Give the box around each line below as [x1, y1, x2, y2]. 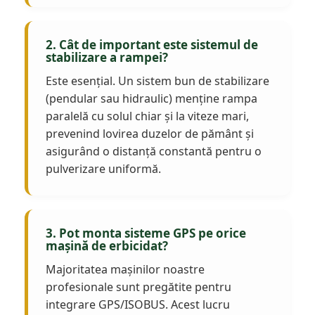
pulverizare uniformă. [46, 161, 161, 177]
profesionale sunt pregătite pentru [46, 279, 231, 295]
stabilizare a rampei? [46, 49, 168, 66]
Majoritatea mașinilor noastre [46, 262, 205, 278]
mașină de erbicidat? [46, 238, 168, 255]
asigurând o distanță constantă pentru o [46, 143, 262, 160]
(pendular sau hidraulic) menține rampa [46, 91, 257, 107]
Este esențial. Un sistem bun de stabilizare [46, 73, 269, 89]
